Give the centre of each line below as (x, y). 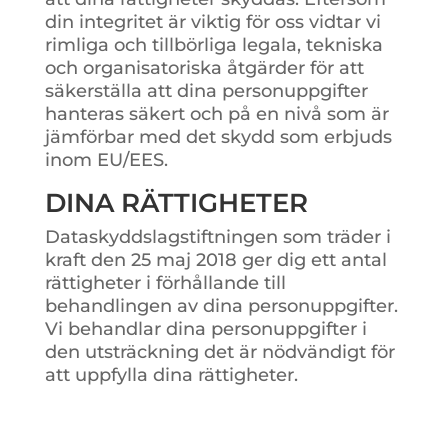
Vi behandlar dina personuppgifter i (205, 328)
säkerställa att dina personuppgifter (206, 90)
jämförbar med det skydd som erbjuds (218, 136)
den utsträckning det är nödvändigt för (219, 351)
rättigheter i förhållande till (165, 282)
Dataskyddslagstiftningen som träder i (217, 236)
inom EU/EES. (106, 159)
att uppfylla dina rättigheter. (171, 374)
